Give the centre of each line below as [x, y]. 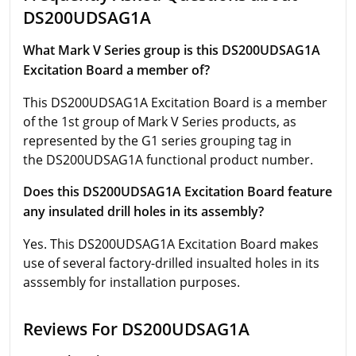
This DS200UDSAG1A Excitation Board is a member [175, 102]
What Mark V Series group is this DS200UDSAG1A [172, 50]
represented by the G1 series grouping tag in [157, 140]
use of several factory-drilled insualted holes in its [171, 263]
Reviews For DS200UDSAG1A [136, 328]
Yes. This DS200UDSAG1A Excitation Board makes [171, 244]
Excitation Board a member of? [116, 70]
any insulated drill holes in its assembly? [143, 211]
